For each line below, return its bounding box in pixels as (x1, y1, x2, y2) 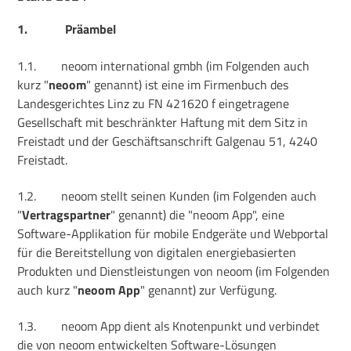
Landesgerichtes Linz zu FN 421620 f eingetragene (17, 93, 290, 113)
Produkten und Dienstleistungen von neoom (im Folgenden (17, 261, 331, 280)
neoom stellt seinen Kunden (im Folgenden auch (61, 186, 317, 205)
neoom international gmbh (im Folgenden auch (61, 56, 310, 75)
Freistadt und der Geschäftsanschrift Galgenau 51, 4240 (17, 131, 318, 150)
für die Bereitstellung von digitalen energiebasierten (17, 242, 297, 262)
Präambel (65, 20, 117, 39)
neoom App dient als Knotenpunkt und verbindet (61, 317, 320, 336)
